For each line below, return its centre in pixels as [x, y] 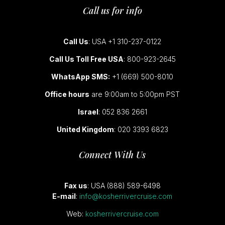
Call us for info [112, 10]
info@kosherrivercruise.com [126, 196]
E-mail [64, 196]
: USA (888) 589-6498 [124, 185]
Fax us [76, 185]
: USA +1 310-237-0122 [125, 41]
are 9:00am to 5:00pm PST [135, 94]
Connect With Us [113, 154]
